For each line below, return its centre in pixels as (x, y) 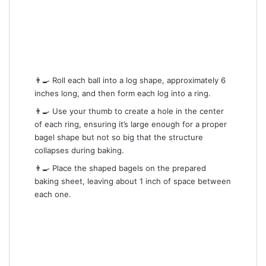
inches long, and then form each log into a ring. (122, 93)
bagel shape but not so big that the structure (118, 137)
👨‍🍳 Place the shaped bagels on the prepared (120, 168)
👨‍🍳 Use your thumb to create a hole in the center (129, 111)
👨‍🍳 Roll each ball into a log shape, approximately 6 (130, 80)
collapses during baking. (79, 150)
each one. (53, 194)
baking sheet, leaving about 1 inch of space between (132, 181)
